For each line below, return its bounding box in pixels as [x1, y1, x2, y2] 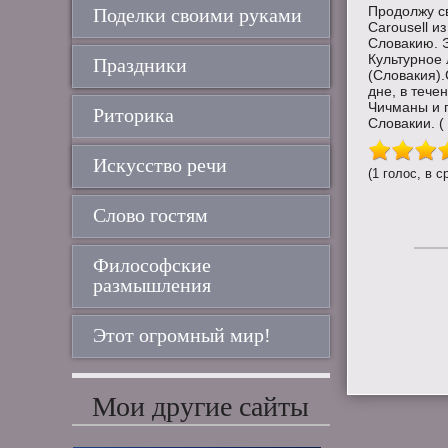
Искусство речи [93, 154, 227, 176]
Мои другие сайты [92, 391, 310, 422]
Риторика [93, 104, 174, 126]
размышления [93, 274, 211, 296]
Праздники [93, 54, 187, 76]
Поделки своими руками [93, 4, 302, 26]
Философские [93, 254, 211, 276]
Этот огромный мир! [93, 324, 271, 346]
